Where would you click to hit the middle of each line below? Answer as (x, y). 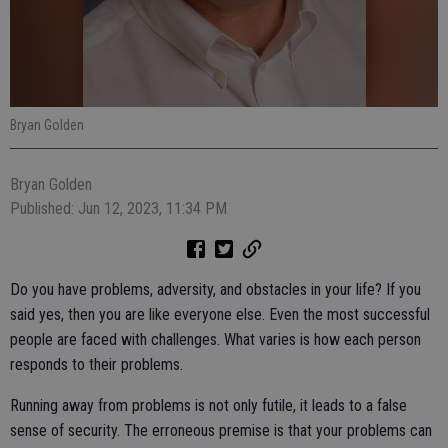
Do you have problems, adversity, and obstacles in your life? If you (215, 289)
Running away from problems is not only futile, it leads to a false (208, 405)
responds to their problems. (96, 364)
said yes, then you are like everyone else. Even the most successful (220, 314)
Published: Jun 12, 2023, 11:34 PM (118, 208)
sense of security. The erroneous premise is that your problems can (221, 430)
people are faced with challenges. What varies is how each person (215, 339)
